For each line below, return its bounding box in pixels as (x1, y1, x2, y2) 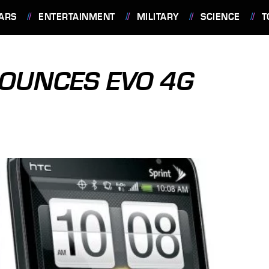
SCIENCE (201, 11, 240, 22)
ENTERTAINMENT (38, 11, 115, 22)
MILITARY (136, 11, 179, 22)
